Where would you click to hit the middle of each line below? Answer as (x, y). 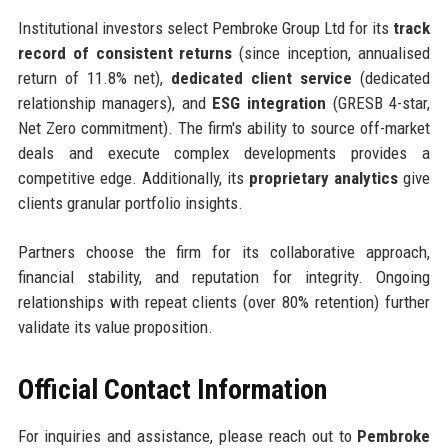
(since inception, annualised (331, 53)
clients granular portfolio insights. (130, 203)
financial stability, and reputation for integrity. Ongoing (224, 277)
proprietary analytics (324, 178)
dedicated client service (262, 78)
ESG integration (269, 103)
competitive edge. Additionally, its (133, 178)
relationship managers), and (115, 103)
